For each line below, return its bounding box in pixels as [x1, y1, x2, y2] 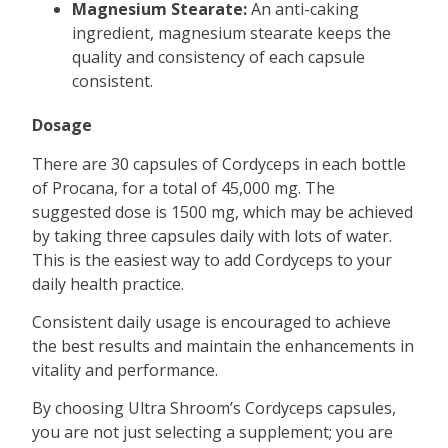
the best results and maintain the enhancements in [32, 334, 415, 357]
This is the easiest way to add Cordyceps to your [32, 248, 393, 271]
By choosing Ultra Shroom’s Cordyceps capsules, [32, 397, 397, 420]
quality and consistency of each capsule [72, 46, 366, 69]
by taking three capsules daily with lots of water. [32, 224, 393, 247]
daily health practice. [32, 272, 185, 295]
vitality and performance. [32, 358, 219, 381]
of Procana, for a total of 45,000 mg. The [32, 176, 336, 199]
